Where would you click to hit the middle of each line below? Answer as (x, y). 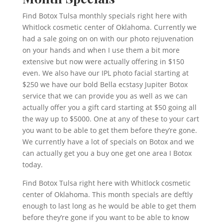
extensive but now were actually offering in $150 (103, 62)
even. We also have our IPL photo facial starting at (105, 73)
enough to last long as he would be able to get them (109, 206)
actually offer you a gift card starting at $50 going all (109, 108)
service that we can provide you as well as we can (105, 96)
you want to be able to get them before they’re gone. (110, 130)
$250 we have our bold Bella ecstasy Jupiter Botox (105, 85)
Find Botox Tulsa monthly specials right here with (105, 16)
